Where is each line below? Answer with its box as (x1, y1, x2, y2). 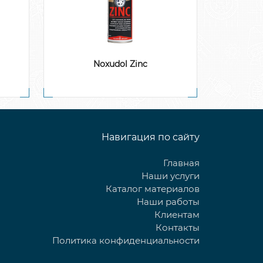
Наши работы (136, 195, 200, 207)
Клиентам (154, 208, 200, 220)
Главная (163, 157, 200, 168)
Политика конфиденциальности (52, 234, 200, 246)
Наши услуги (141, 170, 200, 181)
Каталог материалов (105, 183, 200, 194)
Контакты (155, 221, 200, 233)
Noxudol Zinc (93, 58, 147, 69)
